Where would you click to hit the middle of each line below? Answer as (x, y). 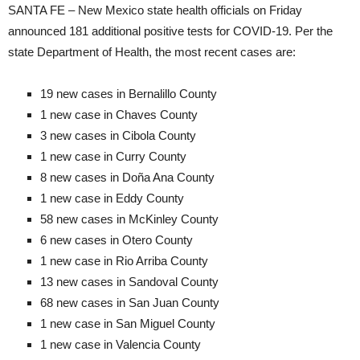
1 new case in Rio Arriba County (124, 261)
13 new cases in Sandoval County (129, 282)
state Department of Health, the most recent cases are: (152, 52)
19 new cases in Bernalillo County (129, 94)
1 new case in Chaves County (119, 115)
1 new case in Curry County (113, 157)
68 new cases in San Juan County (130, 303)
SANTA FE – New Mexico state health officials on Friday (155, 10)
